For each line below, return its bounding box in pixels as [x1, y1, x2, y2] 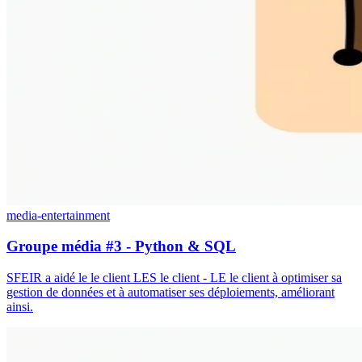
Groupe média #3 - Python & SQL [6, 238, 236, 255]
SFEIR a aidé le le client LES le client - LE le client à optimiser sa [6, 271, 342, 285]
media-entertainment [6, 208, 110, 222]
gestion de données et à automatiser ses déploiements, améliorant [6, 285, 335, 300]
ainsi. [6, 300, 33, 314]
